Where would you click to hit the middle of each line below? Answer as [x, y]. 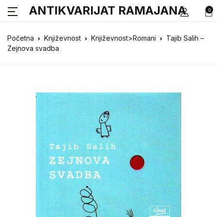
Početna [21, 38]
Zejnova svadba [33, 48]
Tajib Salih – [185, 38]
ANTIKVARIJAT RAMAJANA [108, 10]
